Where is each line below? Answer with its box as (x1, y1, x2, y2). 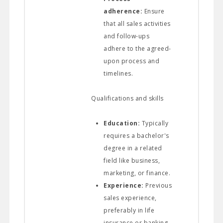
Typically (140, 118, 169, 127)
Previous (143, 181, 172, 190)
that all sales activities (104, 19, 171, 28)
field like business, (104, 156, 160, 165)
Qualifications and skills (91, 94, 164, 103)
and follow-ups (104, 31, 150, 40)
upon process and (104, 56, 160, 65)
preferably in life (104, 206, 155, 215)
